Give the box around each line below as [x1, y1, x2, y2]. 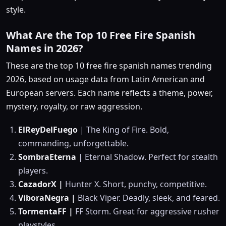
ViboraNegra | [18, 192, 76, 204]
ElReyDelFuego [18, 124, 78, 136]
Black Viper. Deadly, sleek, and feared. [76, 192, 220, 204]
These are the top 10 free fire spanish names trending [6, 60, 212, 72]
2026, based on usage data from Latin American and [6, 74, 205, 85]
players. [18, 165, 48, 177]
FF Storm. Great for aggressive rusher [73, 206, 219, 217]
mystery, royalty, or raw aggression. [6, 101, 142, 112]
